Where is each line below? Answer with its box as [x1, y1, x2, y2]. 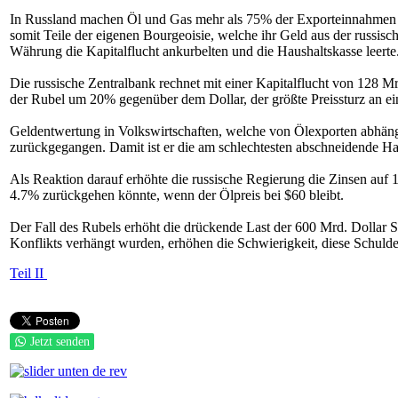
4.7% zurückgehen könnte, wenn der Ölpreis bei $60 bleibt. [10, 187, 344, 203]
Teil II [10, 266, 47, 281]
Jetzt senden [30, 335, 90, 348]
